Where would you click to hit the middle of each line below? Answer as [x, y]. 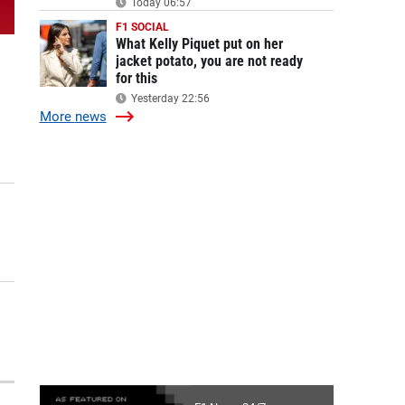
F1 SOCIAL [142, 27]
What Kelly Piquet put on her [199, 44]
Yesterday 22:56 [169, 99]
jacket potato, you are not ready [209, 61]
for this [136, 78]
